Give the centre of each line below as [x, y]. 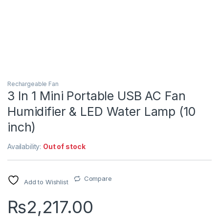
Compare [98, 179]
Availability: [25, 147]
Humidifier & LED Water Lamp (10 [101, 112]
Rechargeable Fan [33, 84]
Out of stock [64, 147]
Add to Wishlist [46, 182]
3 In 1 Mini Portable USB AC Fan [97, 96]
